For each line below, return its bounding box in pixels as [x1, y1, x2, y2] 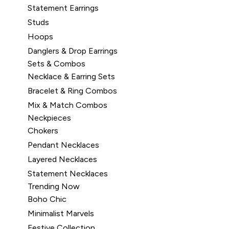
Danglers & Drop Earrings [28, 46, 118, 56]
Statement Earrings [28, 3, 99, 13]
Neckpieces [28, 113, 71, 123]
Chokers [28, 126, 58, 135]
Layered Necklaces [28, 154, 97, 164]
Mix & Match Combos [28, 100, 107, 110]
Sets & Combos [28, 59, 85, 68]
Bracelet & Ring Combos [28, 86, 117, 96]
